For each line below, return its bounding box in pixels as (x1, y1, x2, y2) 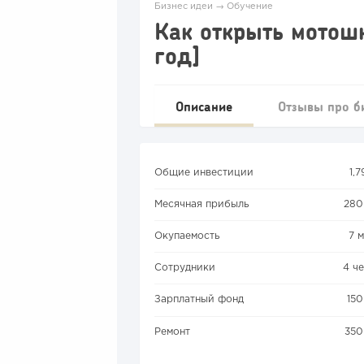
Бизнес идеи (154, 2, 213, 11)
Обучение (227, 2, 273, 11)
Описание (175, 98, 232, 114)
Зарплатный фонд (154, 295, 244, 305)
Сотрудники (154, 263, 215, 273)
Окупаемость (154, 232, 219, 241)
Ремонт (154, 327, 190, 336)
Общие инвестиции (154, 168, 253, 177)
